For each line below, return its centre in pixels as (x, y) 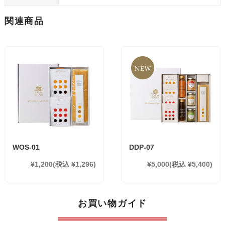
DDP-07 (142, 147)
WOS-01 (26, 147)
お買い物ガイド (113, 203)
